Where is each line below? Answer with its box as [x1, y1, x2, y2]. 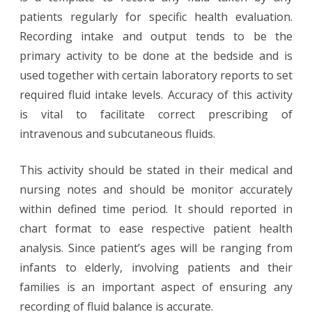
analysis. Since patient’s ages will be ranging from [19, 240, 292, 256]
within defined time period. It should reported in [19, 201, 292, 217]
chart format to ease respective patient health [19, 221, 292, 236]
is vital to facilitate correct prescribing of [19, 107, 292, 122]
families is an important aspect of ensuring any [19, 279, 292, 295]
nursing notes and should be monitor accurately [19, 182, 292, 197]
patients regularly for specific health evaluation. [19, 9, 292, 24]
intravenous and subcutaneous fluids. [19, 126, 215, 141]
